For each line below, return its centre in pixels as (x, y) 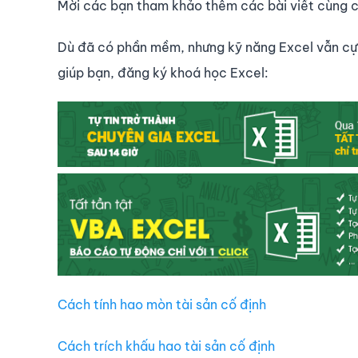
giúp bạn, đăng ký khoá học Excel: (163, 73)
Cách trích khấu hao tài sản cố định (166, 346)
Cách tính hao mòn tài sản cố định (162, 305)
